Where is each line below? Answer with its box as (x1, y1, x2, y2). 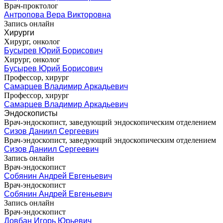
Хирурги (4, 28, 34, 37)
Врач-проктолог (4, 1, 58, 10)
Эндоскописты (4, 109, 58, 117)
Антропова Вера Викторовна (4, 10, 111, 19)
